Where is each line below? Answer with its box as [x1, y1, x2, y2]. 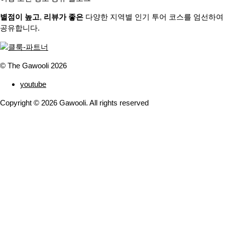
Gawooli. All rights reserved [57, 98, 149, 107]
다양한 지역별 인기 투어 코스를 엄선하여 [83, 12, 223, 21]
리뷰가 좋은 [44, 12, 83, 21]
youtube [20, 79, 46, 88]
